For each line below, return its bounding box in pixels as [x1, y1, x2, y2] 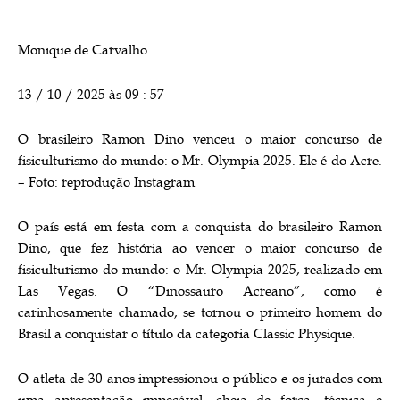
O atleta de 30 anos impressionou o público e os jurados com [18, 370, 382, 387]
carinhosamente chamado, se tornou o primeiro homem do [18, 304, 382, 321]
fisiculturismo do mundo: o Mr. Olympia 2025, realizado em [18, 261, 382, 279]
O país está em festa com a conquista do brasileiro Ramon [18, 218, 382, 236]
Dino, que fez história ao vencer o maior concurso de [18, 239, 382, 257]
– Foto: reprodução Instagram [18, 173, 195, 191]
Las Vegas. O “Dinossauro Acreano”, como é [18, 282, 382, 300]
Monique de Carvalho [18, 41, 147, 59]
